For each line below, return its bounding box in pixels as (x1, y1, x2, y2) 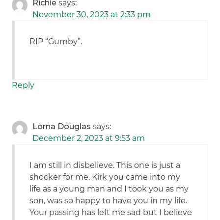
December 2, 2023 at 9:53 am (32, 134, 145, 143)
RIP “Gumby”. (29, 37, 82, 47)
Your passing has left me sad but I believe (29, 208, 192, 218)
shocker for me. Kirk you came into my (29, 172, 181, 182)
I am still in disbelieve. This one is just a (29, 161, 181, 170)
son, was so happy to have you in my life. (29, 196, 188, 206)
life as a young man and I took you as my (29, 184, 189, 194)
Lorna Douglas (32, 122, 91, 132)
